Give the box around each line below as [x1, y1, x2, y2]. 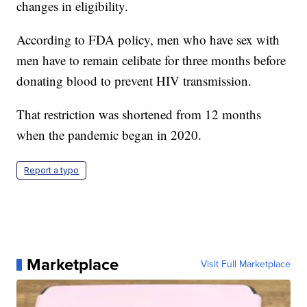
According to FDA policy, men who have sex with [16, 31, 280, 49]
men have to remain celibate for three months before [16, 51, 286, 69]
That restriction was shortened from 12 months [16, 106, 262, 123]
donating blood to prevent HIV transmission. [16, 72, 252, 90]
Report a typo [24, 165, 79, 176]
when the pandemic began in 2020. [16, 126, 202, 144]
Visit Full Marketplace [200, 257, 291, 272]
